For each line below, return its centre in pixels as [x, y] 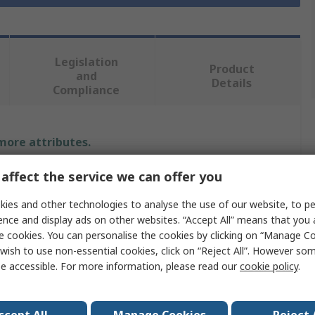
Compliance [86, 90]
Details [232, 83]
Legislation [86, 62]
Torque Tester [174, 264]
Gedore [159, 207]
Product [232, 69]
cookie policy [269, 266]
